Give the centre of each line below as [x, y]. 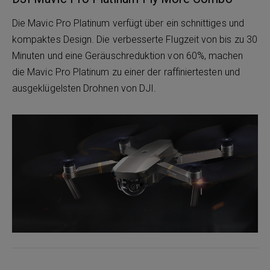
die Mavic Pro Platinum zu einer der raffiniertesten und [126, 72]
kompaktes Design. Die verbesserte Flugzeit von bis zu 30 [135, 39]
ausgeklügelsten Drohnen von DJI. [84, 88]
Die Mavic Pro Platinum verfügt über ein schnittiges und [128, 23]
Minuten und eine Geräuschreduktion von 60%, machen [128, 56]
